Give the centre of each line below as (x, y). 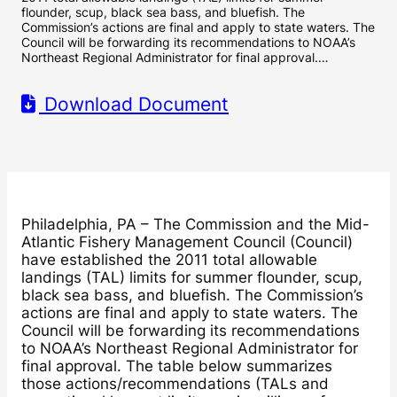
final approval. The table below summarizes (177, 366)
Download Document (134, 104)
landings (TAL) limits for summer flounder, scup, (192, 277)
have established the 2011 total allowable (169, 259)
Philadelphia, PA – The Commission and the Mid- (195, 224)
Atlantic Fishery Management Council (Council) (187, 241)
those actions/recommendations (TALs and (175, 383)
